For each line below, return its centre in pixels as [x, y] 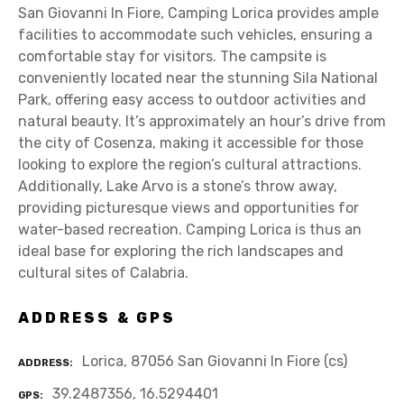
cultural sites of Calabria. [103, 273]
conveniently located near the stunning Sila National [198, 78]
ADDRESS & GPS [97, 317]
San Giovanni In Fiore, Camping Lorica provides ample [198, 14]
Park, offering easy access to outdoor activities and [192, 100]
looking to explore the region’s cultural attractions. [190, 165]
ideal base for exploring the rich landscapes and [181, 252]
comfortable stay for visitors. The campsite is [172, 57]
